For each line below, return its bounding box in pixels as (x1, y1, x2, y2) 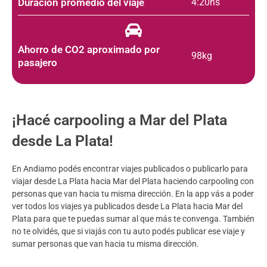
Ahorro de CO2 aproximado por (18, 44, 160, 56)
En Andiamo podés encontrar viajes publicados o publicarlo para (12, 164, 248, 174)
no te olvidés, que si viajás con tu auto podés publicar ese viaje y (12, 226, 245, 237)
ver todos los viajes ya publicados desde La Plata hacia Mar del (12, 201, 243, 212)
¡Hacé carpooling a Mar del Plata (12, 111, 227, 129)
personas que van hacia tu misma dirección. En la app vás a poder (12, 189, 254, 199)
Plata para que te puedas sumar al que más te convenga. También (12, 214, 254, 224)
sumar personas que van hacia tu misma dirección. (12, 239, 199, 249)
